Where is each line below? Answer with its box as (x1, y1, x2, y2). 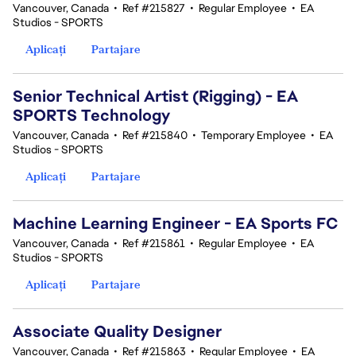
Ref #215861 (122, 236, 185, 250)
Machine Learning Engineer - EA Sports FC (13, 213, 339, 234)
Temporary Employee (201, 128, 306, 142)
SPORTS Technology (13, 105, 170, 126)
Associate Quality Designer (13, 321, 222, 342)
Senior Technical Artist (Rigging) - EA (13, 86, 298, 106)
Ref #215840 (122, 128, 188, 142)
